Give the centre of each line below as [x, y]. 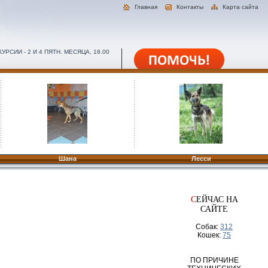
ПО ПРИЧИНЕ [214, 260]
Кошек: [210, 235]
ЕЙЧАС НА [217, 199]
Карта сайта [240, 7]
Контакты [190, 7]
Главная [146, 7]
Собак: [208, 226]
